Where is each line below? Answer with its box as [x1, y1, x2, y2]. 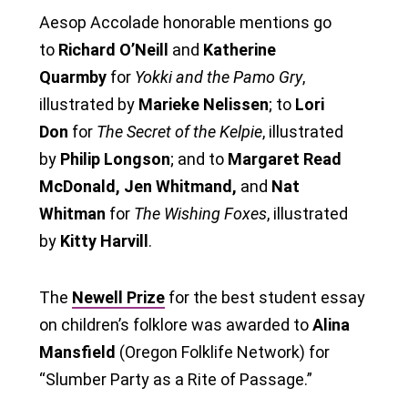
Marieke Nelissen [138, 94, 269, 114]
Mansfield [39, 342, 119, 362]
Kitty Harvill [60, 230, 148, 250]
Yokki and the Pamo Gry [135, 66, 302, 87]
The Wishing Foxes [134, 203, 267, 223]
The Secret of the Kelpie [97, 121, 262, 141]
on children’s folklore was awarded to [39, 314, 312, 334]
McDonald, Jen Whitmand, [39, 176, 237, 196]
